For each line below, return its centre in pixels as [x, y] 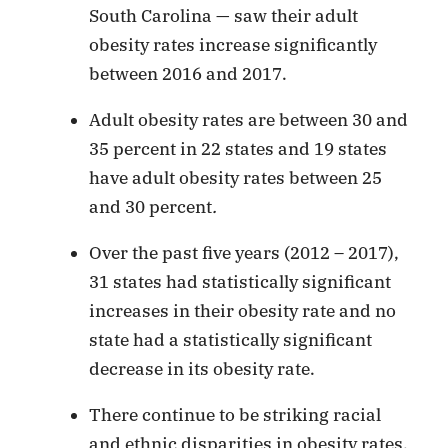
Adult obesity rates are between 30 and [249, 119]
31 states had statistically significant [240, 281]
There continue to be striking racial [235, 414]
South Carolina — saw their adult [224, 15]
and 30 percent [151, 206]
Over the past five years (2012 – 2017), [244, 252]
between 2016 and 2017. [188, 73]
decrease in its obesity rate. [202, 368]
